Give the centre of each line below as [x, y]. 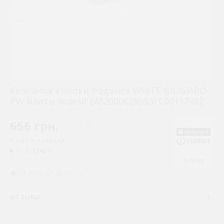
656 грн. [34, 126]
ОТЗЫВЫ [25, 197]
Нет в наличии [40, 140]
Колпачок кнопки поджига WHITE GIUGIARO [108, 90]
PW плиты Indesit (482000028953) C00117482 [107, 101]
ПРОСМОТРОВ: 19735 [51, 173]
